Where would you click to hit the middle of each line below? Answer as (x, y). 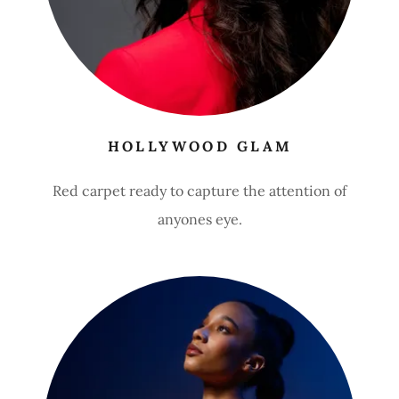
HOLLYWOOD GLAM (200, 146)
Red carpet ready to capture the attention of (199, 191)
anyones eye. (199, 219)
